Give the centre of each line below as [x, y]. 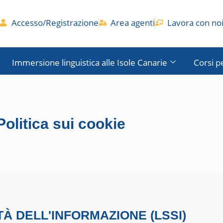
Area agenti [133, 22]
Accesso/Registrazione [55, 22]
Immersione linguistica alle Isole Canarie [89, 62]
